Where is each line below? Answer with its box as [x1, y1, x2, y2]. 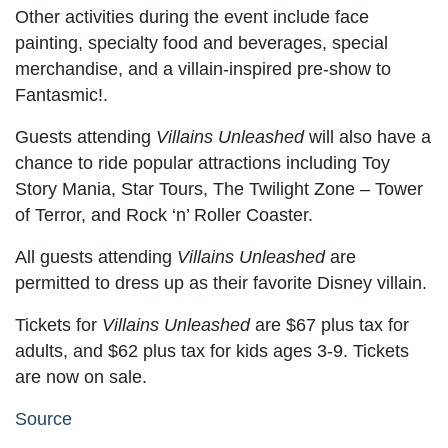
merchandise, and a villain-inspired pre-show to [15, 58, 391, 79]
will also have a [304, 126, 431, 147]
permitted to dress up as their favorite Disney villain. [15, 272, 427, 293]
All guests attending [15, 246, 177, 267]
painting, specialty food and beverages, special [15, 32, 388, 53]
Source [15, 408, 72, 429]
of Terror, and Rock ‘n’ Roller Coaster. [15, 204, 313, 225]
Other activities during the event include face [15, 6, 369, 27]
